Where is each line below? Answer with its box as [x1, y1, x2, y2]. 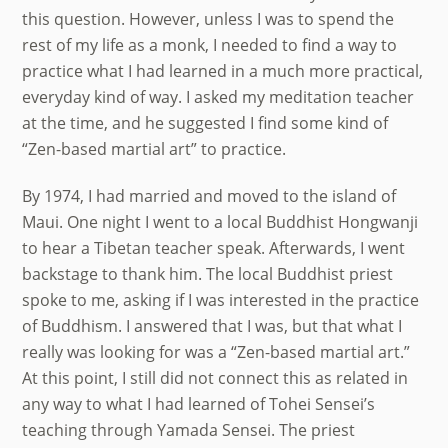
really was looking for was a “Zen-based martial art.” [22, 341, 411, 364]
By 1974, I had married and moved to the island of [22, 185, 397, 208]
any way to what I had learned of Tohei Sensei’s [22, 393, 376, 416]
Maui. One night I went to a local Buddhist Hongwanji [22, 211, 419, 234]
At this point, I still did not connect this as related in [22, 367, 409, 390]
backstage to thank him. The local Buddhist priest [22, 263, 394, 286]
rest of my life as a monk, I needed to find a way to [22, 34, 398, 57]
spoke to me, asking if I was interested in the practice [22, 289, 420, 312]
